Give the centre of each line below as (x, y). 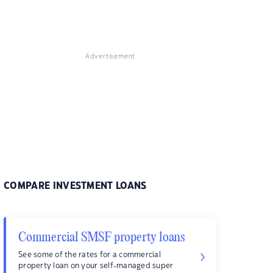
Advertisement (110, 57)
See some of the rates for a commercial (90, 255)
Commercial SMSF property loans (101, 238)
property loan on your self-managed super (96, 266)
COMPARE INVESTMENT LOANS (75, 186)
